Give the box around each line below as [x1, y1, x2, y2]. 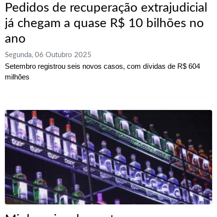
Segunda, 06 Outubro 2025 [5, 51, 92, 59]
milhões [5, 73, 30, 81]
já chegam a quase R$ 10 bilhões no [5, 17, 204, 30]
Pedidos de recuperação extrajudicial [5, 1, 207, 14]
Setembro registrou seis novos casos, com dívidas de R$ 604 [5, 62, 200, 71]
